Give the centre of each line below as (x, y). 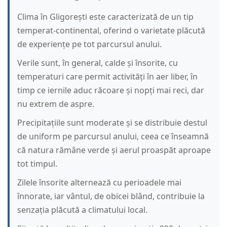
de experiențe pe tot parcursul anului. (89, 44)
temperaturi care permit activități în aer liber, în (107, 77)
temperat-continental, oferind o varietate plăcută (111, 31)
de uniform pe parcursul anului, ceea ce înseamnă (113, 137)
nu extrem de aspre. (56, 104)
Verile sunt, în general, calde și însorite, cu (98, 63)
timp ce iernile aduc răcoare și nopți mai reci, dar (111, 90)
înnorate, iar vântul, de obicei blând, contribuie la (111, 196)
